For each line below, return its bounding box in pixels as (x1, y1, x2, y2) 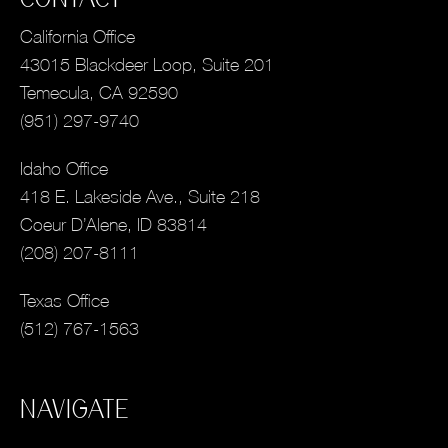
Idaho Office (20, 158, 108, 180)
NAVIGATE (20, 398, 129, 424)
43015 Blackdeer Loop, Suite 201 (20, 54, 274, 76)
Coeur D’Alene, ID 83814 (20, 214, 207, 236)
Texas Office (20, 290, 109, 312)
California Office (20, 26, 135, 48)
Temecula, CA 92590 (20, 82, 178, 104)
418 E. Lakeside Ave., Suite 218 (20, 186, 260, 208)
